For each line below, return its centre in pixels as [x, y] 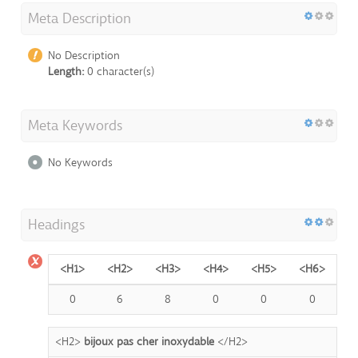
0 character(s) [119, 71]
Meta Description [80, 18]
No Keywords [80, 162]
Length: [66, 71]
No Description [84, 55]
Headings [56, 224]
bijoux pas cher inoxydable [149, 341]
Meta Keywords [75, 125]
